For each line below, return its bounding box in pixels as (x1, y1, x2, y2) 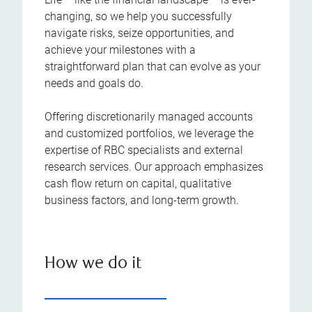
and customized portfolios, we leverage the (45, 127, 253, 140)
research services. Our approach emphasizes (45, 160, 263, 173)
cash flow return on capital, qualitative (45, 177, 231, 190)
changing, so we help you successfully (45, 10, 232, 23)
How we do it (45, 256, 141, 273)
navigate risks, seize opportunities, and (45, 26, 234, 40)
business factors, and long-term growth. (45, 194, 239, 207)
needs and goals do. (45, 77, 143, 90)
